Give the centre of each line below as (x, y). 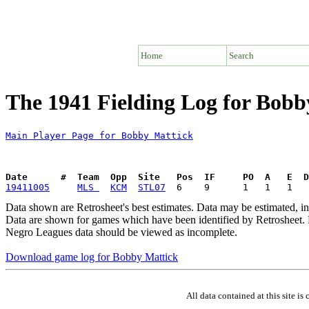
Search (241, 55)
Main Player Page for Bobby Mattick (99, 135)
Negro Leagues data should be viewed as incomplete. (121, 232)
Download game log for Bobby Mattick (92, 257)
